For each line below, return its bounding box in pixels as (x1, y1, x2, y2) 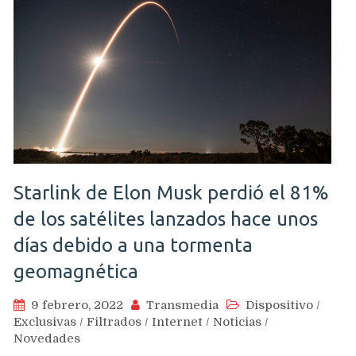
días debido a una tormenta (14, 234, 253, 256)
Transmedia (146, 298, 219, 312)
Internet (152, 315, 203, 329)
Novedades (14, 331, 80, 346)
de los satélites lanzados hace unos (14, 208, 318, 230)
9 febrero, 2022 (31, 298, 123, 312)
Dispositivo (246, 298, 313, 312)
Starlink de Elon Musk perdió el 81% (14, 182, 329, 203)
